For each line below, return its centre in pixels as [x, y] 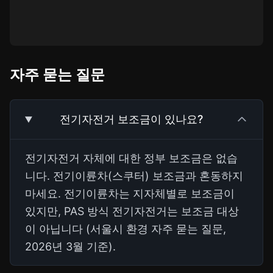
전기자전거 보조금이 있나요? [132, 119]
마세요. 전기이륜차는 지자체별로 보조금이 [130, 194]
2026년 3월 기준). [70, 247]
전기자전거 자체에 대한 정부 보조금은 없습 [131, 158]
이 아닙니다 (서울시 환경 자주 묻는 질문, [126, 229]
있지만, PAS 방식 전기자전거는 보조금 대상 [132, 211]
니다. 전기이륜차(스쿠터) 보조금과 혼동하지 [134, 176]
